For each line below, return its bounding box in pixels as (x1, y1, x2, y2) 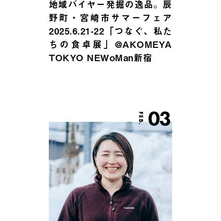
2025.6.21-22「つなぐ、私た (49, 24, 172, 38)
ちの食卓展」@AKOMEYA (49, 37, 172, 51)
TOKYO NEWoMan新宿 (49, 51, 152, 65)
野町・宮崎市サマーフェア (49, 11, 172, 25)
